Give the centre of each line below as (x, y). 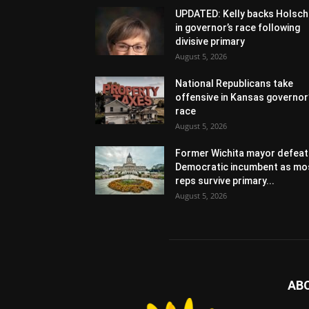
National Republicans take (234, 84)
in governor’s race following (238, 28)
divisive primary (210, 42)
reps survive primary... (225, 181)
